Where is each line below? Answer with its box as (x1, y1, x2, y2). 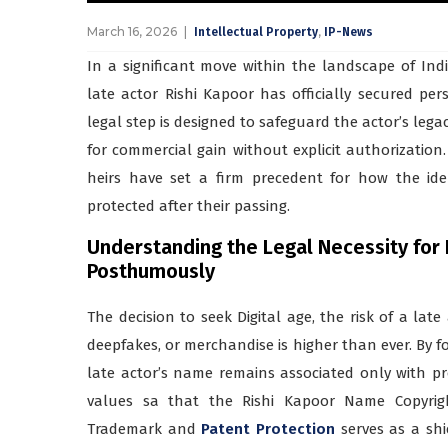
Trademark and (87, 419, 202, 438)
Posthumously (87, 258, 215, 283)
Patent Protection (201, 419, 336, 438)
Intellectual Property (194, 24, 318, 39)
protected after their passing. (87, 196, 290, 215)
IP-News (324, 24, 373, 39)
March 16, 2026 (87, 23, 177, 39)
